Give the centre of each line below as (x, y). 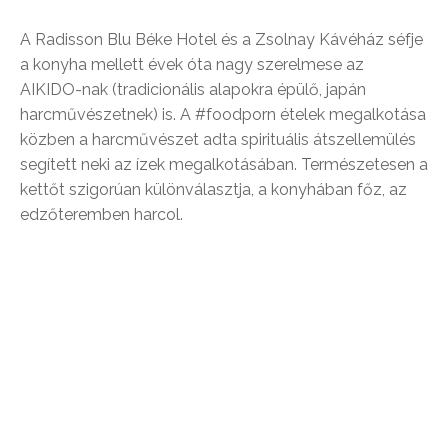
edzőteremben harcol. (101, 214)
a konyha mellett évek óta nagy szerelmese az (192, 64)
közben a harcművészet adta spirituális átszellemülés (218, 139)
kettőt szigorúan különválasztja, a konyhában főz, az (213, 189)
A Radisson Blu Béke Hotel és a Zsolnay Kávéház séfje (221, 39)
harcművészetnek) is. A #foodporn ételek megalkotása (223, 114)
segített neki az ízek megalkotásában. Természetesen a (224, 164)
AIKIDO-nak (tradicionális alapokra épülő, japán (193, 89)
